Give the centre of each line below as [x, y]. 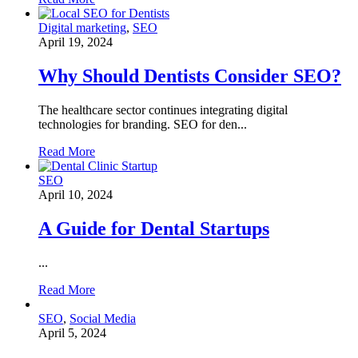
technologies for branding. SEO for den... [143, 125]
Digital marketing [82, 28]
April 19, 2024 [76, 42]
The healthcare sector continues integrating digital [163, 110]
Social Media [103, 319]
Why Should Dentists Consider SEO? [190, 76]
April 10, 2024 [76, 195]
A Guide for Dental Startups [154, 229]
